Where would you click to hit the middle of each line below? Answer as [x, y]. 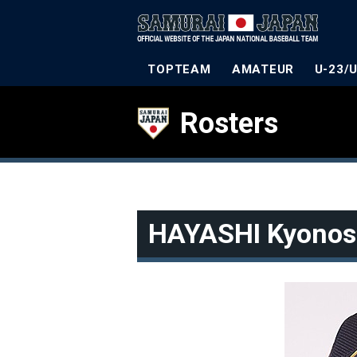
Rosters [229, 124]
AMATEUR [263, 69]
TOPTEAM [179, 69]
